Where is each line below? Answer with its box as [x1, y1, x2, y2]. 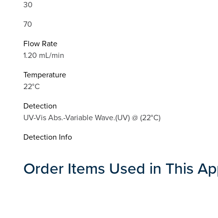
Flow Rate [23, 38, 57, 49]
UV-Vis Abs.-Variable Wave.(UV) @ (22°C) [23, 112, 161, 123]
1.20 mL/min [23, 50, 64, 61]
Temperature [23, 69, 66, 80]
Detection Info [23, 131, 72, 143]
